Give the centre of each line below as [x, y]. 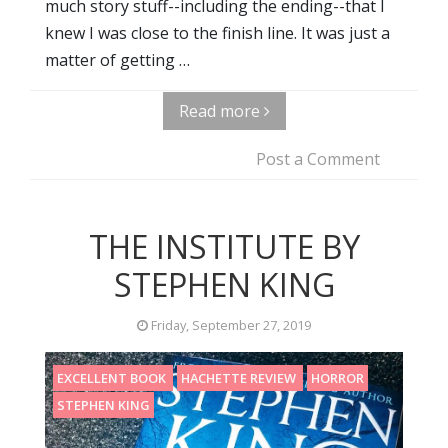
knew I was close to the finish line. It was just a [217, 32]
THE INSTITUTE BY [224, 246]
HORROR [337, 377]
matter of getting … [117, 59]
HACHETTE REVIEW [240, 377]
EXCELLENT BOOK [113, 377]
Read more [221, 110]
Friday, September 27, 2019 [229, 324]
